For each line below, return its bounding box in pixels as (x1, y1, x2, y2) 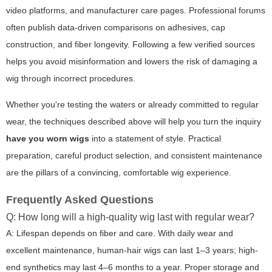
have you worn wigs (6, 134, 89, 144)
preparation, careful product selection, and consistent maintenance (6, 151, 262, 161)
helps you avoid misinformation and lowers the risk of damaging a (6, 56, 257, 67)
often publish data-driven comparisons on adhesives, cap (6, 22, 225, 33)
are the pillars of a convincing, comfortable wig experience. (6, 168, 231, 178)
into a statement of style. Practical (89, 134, 221, 144)
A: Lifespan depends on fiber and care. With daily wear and (6, 228, 233, 239)
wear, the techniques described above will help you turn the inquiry (6, 117, 261, 127)
